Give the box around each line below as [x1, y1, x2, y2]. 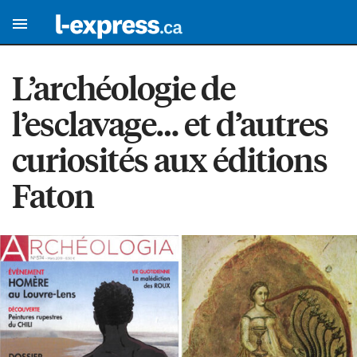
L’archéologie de [12, 66, 235, 109]
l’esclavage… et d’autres [12, 102, 328, 145]
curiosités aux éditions [12, 138, 328, 181]
